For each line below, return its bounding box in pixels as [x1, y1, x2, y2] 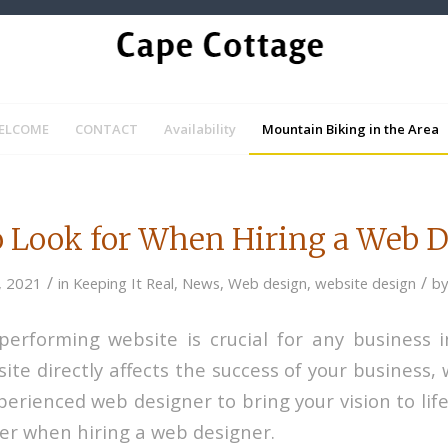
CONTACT [74, 120, 138, 138]
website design [315, 273, 416, 293]
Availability [163, 120, 236, 138]
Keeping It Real [73, 273, 174, 293]
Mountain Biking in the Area [261, 120, 439, 138]
